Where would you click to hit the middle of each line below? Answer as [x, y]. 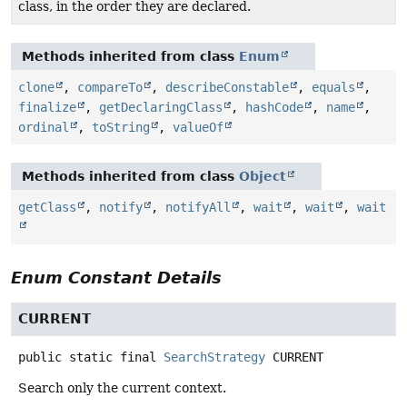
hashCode [274, 107]
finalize [47, 107]
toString [121, 127]
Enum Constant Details [116, 277]
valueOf [198, 127]
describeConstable [227, 87]
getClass [47, 207]
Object [263, 176]
